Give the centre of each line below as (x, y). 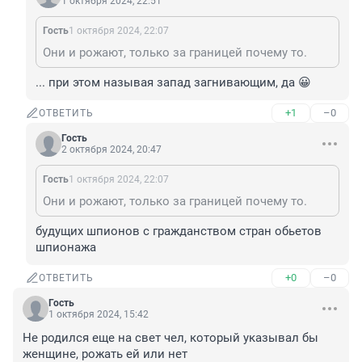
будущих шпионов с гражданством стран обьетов (179, 232)
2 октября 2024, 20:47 (112, 150)
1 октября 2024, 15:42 (99, 315)
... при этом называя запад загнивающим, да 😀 (173, 83)
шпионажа (66, 248)
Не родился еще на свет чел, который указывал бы (170, 338)
